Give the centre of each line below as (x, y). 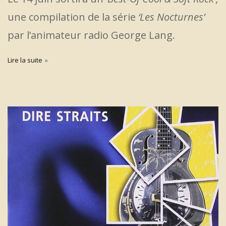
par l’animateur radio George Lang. (91, 35)
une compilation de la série (73, 17)
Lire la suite (25, 60)
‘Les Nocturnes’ (172, 17)
